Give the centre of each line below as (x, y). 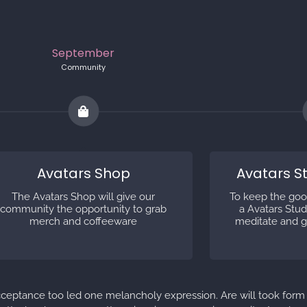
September (84, 53)
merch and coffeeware (84, 222)
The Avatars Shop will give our (84, 197)
